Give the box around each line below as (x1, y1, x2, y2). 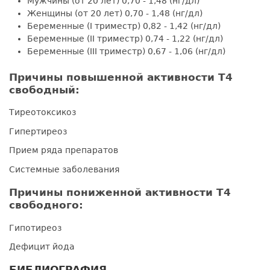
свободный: (9, 83, 80, 96)
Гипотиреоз (9, 222, 61, 233)
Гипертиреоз (9, 126, 67, 136)
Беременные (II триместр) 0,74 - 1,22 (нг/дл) (27, 34, 223, 44)
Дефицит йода (9, 242, 75, 252)
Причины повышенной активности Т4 (9, 71, 233, 83)
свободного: (9, 198, 83, 211)
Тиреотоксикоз (9, 107, 76, 118)
